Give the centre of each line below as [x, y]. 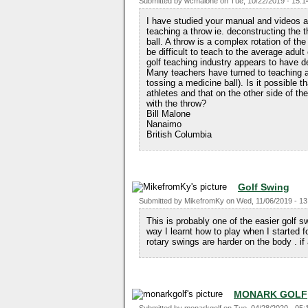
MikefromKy [204, 201]
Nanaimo [164, 124]
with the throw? [176, 103]
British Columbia [179, 134]
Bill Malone [168, 114]
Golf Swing [264, 187]
